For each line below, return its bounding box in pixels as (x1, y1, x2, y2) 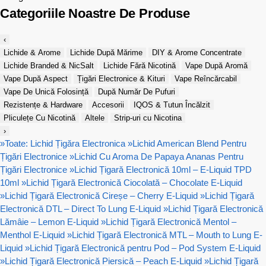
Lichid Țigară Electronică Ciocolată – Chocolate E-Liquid (26, 177, 242, 188)
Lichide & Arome (4, 47, 61, 57)
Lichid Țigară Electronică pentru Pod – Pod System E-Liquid (30, 242, 261, 253)
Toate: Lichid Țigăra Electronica (5, 138, 125, 148)
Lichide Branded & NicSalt (4, 61, 94, 70)
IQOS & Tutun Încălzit (134, 100, 210, 109)
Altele (85, 113, 104, 122)
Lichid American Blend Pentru (132, 138, 246, 148)
